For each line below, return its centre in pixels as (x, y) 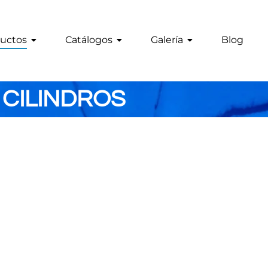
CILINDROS (64, 99)
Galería (167, 40)
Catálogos (89, 40)
